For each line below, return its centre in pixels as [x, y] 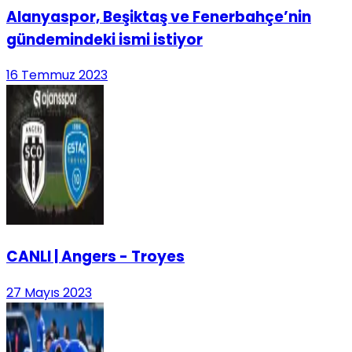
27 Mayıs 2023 [49, 292]
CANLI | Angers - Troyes [95, 257]
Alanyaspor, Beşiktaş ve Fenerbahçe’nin [159, 16]
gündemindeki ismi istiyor [104, 39]
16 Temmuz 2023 [57, 75]
